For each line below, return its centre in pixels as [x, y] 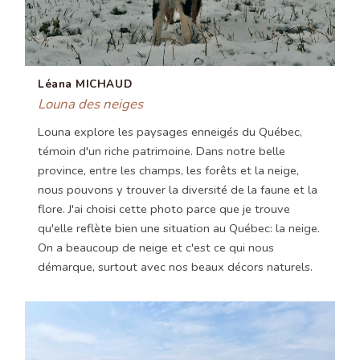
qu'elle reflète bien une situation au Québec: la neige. [179, 228]
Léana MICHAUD [85, 84]
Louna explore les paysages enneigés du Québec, [170, 131]
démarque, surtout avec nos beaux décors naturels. [175, 266]
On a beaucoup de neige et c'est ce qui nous [156, 247]
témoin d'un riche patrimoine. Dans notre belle [162, 151]
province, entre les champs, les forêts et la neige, [168, 170]
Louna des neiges [90, 104]
